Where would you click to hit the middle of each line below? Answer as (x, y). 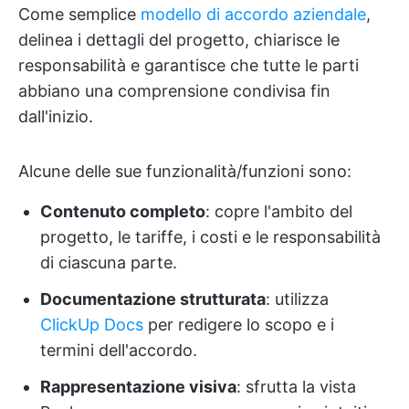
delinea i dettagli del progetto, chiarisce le (179, 40)
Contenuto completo (123, 212)
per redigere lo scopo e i (239, 325)
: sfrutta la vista (296, 387)
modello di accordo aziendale (253, 15)
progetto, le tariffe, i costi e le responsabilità (210, 237)
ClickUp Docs (92, 325)
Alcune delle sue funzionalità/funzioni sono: (185, 172)
